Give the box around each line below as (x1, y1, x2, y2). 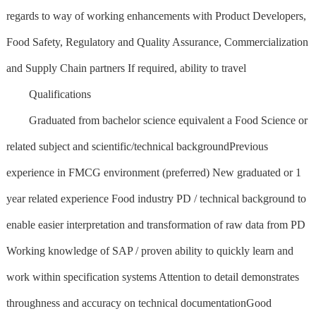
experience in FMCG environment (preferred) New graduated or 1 (6, 166, 301, 178)
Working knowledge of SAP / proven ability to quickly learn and (6, 244, 293, 257)
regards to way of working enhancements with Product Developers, (6, 9, 306, 22)
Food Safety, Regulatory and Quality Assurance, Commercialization (6, 35, 308, 48)
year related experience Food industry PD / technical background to (6, 192, 306, 205)
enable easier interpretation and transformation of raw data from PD (6, 218, 305, 231)
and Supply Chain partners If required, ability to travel (6, 61, 246, 74)
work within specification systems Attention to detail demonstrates (6, 270, 299, 283)
